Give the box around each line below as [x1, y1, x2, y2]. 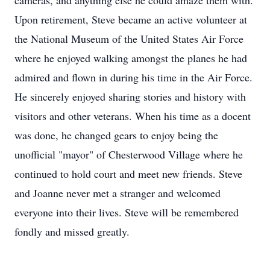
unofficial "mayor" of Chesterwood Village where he [14, 147, 243, 162]
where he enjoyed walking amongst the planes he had [14, 51, 247, 65]
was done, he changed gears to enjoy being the [14, 128, 218, 142]
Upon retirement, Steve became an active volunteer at [14, 12, 247, 27]
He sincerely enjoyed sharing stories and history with [14, 89, 246, 104]
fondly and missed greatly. [14, 224, 130, 239]
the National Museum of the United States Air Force [14, 31, 243, 46]
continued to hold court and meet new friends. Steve [14, 166, 242, 181]
